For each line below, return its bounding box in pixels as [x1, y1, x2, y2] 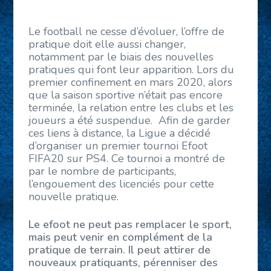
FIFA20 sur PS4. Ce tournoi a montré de [28, 151, 226, 166]
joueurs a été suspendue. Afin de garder [28, 113, 231, 128]
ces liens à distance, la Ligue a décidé [28, 126, 211, 141]
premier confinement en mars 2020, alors [28, 75, 233, 90]
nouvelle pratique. [28, 189, 119, 204]
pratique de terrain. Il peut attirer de [28, 243, 211, 258]
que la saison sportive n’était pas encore [28, 88, 223, 103]
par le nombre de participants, [28, 164, 177, 179]
